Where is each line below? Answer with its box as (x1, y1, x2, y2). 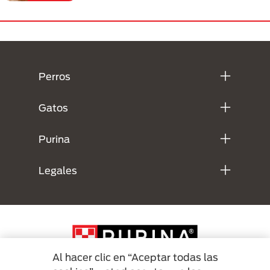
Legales (39, 164, 77, 176)
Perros (39, 70, 71, 82)
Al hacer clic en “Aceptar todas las (52, 251, 219, 263)
